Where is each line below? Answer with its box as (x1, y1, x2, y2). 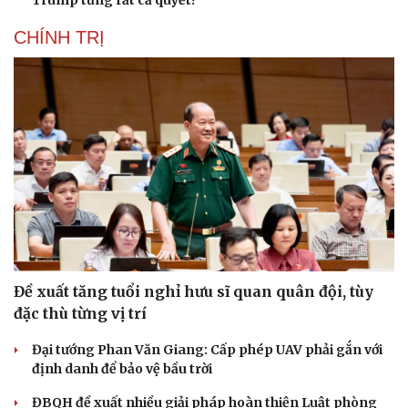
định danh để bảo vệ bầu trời (32, 361, 212, 378)
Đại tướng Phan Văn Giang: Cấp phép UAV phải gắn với (32, 342, 382, 359)
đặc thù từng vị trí (14, 304, 147, 323)
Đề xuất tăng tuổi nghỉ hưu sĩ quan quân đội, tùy (14, 282, 373, 301)
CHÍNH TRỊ (14, 26, 105, 47)
